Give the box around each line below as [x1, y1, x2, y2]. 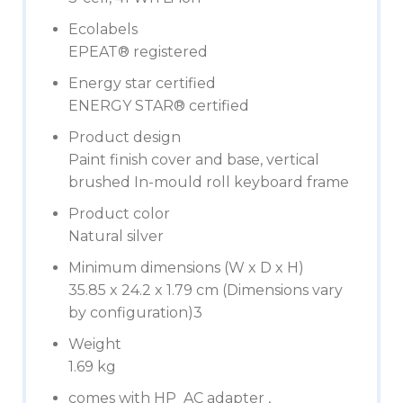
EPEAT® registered [68, 43, 208, 60]
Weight [68, 336, 121, 353]
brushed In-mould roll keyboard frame [68, 174, 349, 191]
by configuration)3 [68, 304, 202, 321]
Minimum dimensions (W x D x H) [68, 259, 304, 276]
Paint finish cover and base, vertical [68, 151, 319, 168]
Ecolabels [68, 21, 138, 38]
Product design [68, 129, 181, 146]
